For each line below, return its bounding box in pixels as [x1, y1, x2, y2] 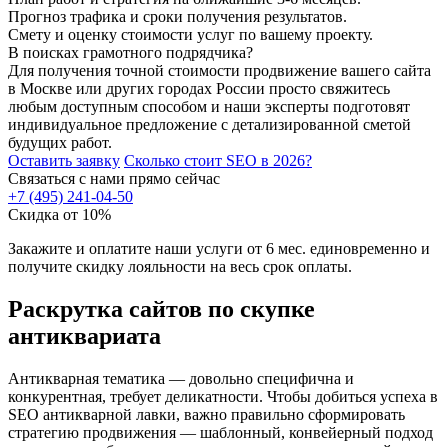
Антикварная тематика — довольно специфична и [8, 370, 354, 387]
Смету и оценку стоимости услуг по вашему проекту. [8, 26, 373, 44]
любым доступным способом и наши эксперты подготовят [8, 98, 410, 116]
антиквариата [8, 323, 161, 350]
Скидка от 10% [8, 206, 111, 224]
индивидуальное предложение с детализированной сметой [8, 116, 411, 134]
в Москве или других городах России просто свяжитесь [8, 80, 390, 98]
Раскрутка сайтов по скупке [8, 296, 315, 323]
